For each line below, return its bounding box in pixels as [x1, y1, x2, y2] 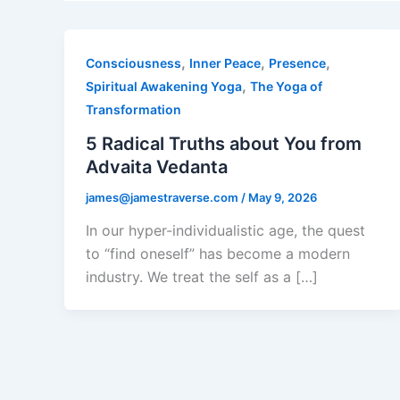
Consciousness [86, 55, 181, 71]
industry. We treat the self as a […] [86, 268, 318, 287]
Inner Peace [189, 55, 261, 71]
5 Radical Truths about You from [86, 132, 362, 154]
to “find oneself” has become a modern [86, 245, 350, 263]
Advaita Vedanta [86, 155, 228, 178]
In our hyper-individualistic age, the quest [86, 221, 365, 240]
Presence [269, 55, 326, 71]
